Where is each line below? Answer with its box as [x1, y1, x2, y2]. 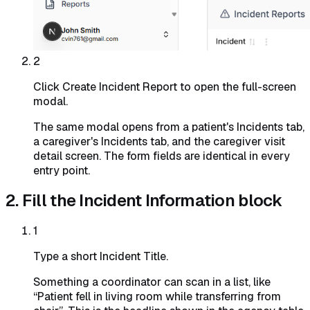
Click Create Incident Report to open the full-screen [33, 80, 296, 95]
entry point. [33, 163, 90, 179]
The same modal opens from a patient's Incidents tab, [33, 120, 304, 135]
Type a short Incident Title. [33, 249, 168, 264]
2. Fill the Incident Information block [6, 190, 283, 212]
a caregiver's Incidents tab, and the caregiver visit [33, 134, 285, 149]
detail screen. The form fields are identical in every [33, 149, 290, 164]
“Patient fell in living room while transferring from [33, 289, 281, 304]
